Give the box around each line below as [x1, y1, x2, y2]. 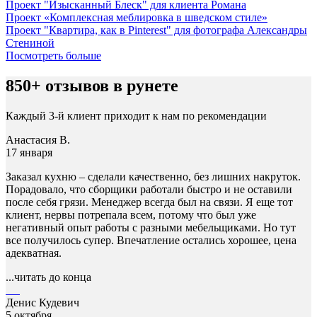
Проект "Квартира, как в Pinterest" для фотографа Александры [6, 24, 307, 37]
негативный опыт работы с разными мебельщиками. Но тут [6, 221, 296, 234]
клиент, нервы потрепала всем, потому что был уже [6, 209, 256, 221]
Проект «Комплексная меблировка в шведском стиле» [6, 11, 267, 24]
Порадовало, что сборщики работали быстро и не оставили [6, 183, 292, 196]
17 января [6, 146, 52, 159]
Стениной [6, 37, 54, 50]
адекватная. [6, 247, 62, 260]
